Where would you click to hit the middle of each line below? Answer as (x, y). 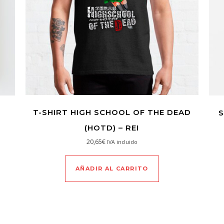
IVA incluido (122, 142)
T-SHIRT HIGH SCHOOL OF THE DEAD (112, 112)
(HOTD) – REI (112, 128)
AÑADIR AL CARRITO (112, 169)
